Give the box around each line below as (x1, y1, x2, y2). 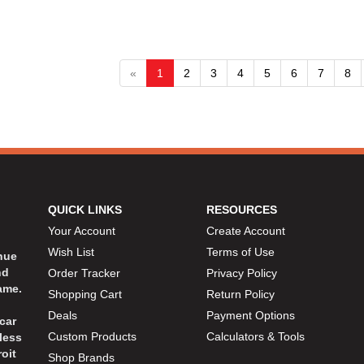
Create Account (206, 224, 285, 238)
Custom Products (48, 330, 136, 344)
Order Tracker (48, 266, 120, 280)
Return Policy (206, 288, 275, 301)
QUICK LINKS (48, 203, 122, 217)
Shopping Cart (48, 288, 122, 301)
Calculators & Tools (206, 330, 305, 344)
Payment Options (206, 309, 295, 323)
